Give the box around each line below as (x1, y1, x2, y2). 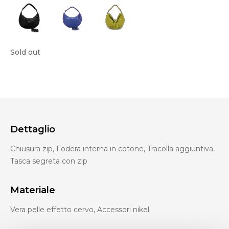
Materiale (10, 185, 55, 196)
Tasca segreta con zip (10, 156, 87, 166)
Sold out (10, 47, 40, 57)
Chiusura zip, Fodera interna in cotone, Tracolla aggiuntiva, (10, 144, 215, 154)
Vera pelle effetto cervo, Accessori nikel (10, 205, 149, 215)
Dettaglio (10, 124, 55, 135)
